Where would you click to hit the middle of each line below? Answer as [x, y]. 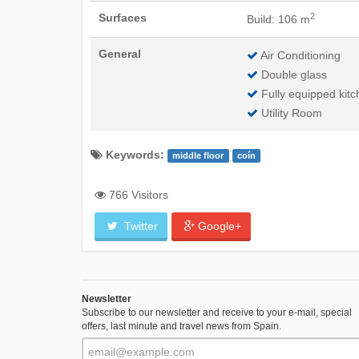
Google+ [220, 226]
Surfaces [123, 18]
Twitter [139, 226]
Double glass [292, 75]
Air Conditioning [299, 55]
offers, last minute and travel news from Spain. [182, 326]
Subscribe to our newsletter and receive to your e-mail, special [217, 313]
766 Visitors [137, 195]
